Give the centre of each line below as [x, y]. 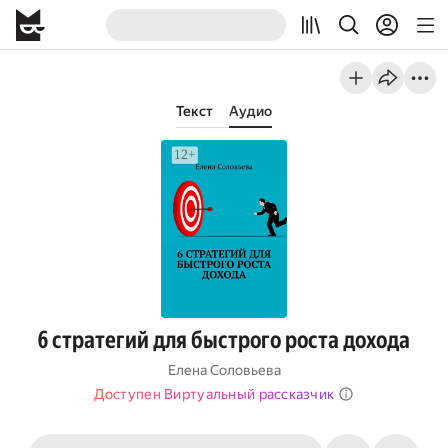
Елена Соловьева [224, 370]
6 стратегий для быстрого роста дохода [224, 340]
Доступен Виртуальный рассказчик [214, 394]
